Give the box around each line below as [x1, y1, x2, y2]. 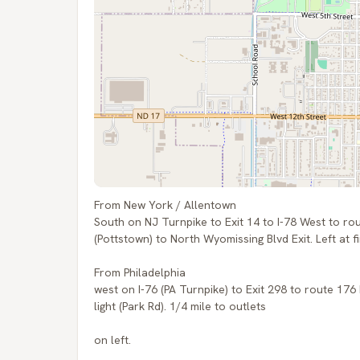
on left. [94, 333, 131, 347]
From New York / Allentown [94, 198, 236, 212]
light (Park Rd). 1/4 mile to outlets [94, 299, 266, 313]
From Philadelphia [94, 265, 186, 280]
